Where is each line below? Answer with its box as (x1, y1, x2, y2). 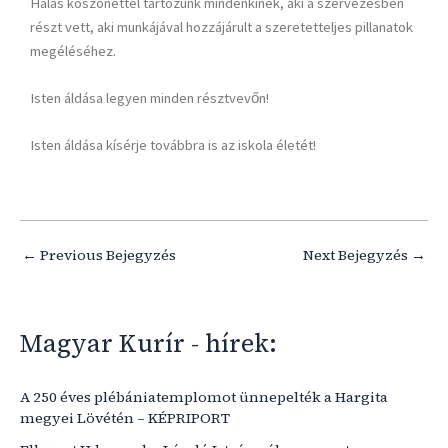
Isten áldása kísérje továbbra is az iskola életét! (30, 136, 316, 155)
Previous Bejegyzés (37, 244, 176, 265)
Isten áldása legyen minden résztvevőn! (30, 89, 269, 108)
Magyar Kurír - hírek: (20, 326, 277, 361)
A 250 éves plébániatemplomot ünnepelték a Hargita (20, 386, 388, 407)
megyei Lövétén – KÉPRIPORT (20, 407, 230, 428)
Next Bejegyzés (303, 244, 411, 265)
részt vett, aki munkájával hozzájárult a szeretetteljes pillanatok (30, 17, 413, 36)
